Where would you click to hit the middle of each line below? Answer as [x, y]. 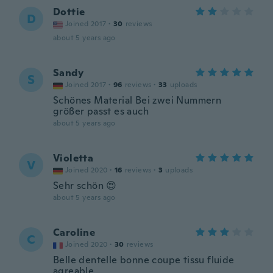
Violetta [73, 158]
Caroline [74, 232]
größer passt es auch [101, 111]
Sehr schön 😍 [85, 186]
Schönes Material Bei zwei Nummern [137, 100]
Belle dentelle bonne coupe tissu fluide [144, 260]
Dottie [69, 12]
